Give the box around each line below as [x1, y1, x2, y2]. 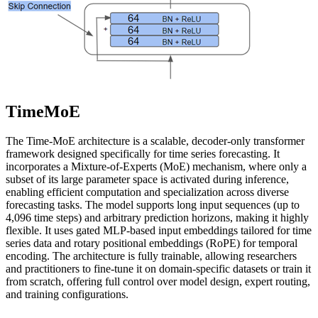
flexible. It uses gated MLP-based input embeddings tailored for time [6, 224, 312, 237]
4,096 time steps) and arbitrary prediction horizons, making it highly [6, 212, 309, 224]
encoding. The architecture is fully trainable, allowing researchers [6, 250, 297, 263]
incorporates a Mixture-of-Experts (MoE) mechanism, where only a [6, 160, 307, 173]
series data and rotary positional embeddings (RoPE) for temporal [6, 237, 297, 250]
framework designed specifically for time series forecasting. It [6, 148, 280, 160]
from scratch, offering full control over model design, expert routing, [6, 275, 310, 288]
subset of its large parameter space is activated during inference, [6, 173, 289, 186]
